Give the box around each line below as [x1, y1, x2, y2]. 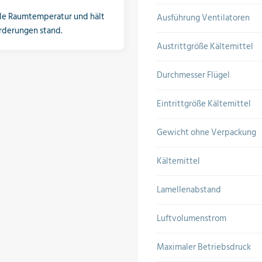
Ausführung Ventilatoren [157, 11, 250, 25]
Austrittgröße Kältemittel [157, 39, 253, 54]
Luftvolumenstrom [157, 211, 226, 226]
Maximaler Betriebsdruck [157, 240, 251, 254]
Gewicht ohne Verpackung [157, 125, 256, 140]
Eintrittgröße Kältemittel [157, 96, 251, 111]
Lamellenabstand [157, 182, 221, 197]
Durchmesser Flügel [157, 68, 230, 82]
